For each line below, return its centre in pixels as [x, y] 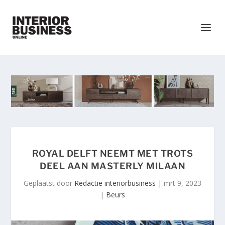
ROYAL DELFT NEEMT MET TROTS [113, 154]
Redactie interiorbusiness [115, 183]
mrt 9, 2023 [183, 183]
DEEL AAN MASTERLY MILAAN [113, 166]
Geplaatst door [49, 183]
